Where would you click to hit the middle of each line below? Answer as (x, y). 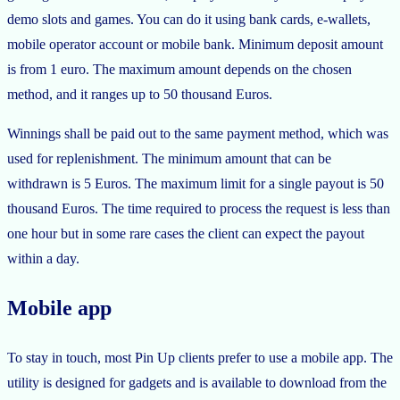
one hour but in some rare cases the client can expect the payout (186, 234)
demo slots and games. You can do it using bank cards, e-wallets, (189, 20)
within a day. (43, 259)
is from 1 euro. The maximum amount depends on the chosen (179, 70)
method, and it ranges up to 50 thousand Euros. (140, 95)
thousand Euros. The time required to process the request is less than (199, 209)
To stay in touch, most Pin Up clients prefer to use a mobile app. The (200, 358)
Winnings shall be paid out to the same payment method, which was (198, 134)
